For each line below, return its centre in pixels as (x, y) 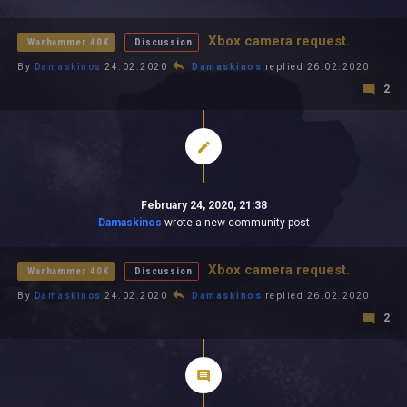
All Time (72, 24)
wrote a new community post (235, 223)
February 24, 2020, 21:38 (203, 205)
